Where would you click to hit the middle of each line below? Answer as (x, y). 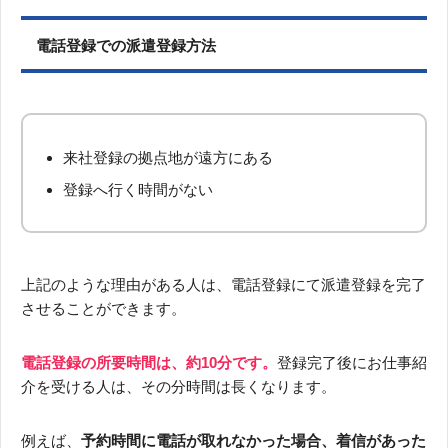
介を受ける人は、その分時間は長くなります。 (178, 386)
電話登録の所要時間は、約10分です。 (149, 362)
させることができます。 (103, 308)
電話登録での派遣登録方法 (126, 45)
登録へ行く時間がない (138, 189)
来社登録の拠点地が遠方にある (168, 157)
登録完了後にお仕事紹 (352, 362)
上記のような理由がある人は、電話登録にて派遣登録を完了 (223, 284)
